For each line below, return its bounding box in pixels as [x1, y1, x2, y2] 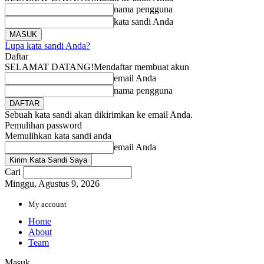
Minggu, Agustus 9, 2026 [5, 179, 100, 189]
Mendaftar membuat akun [94, 62, 189, 72]
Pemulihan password [5, 120, 82, 130]
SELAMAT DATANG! [5, 62, 94, 72]
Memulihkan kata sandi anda [5, 131, 111, 141]
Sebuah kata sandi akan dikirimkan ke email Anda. [5, 110, 193, 120]
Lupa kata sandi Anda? [5, 41, 90, 51]
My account [28, 200, 67, 209]
